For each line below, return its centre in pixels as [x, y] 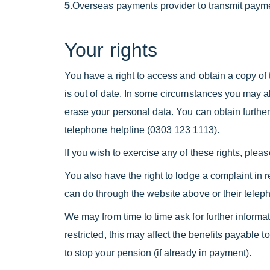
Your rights [111, 50]
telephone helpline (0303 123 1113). [142, 130]
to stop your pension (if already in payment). [158, 253]
